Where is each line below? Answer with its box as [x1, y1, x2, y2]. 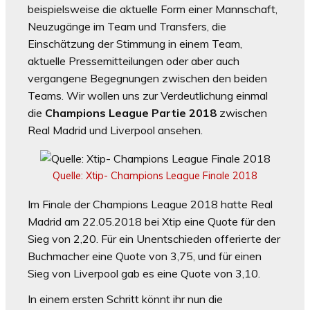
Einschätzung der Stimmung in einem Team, [28, 37, 242, 51]
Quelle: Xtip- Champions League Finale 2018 [53, 170, 257, 183]
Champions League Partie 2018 [45, 106, 217, 120]
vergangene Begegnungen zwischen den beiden [28, 71, 267, 86]
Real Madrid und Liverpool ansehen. [28, 123, 203, 138]
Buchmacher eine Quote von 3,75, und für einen [28, 249, 262, 264]
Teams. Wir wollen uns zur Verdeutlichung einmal [28, 89, 268, 103]
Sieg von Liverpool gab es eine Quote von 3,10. [28, 266, 260, 281]
